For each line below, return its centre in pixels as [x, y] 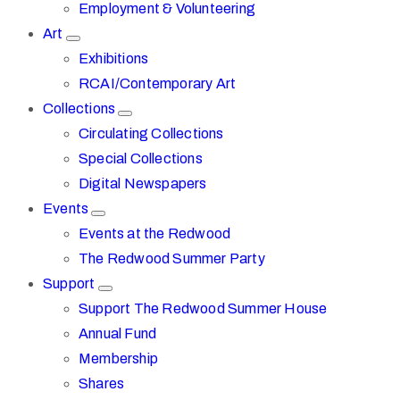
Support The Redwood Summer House [203, 308]
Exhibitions [114, 58]
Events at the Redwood [155, 233]
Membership [118, 358]
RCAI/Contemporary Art [158, 83]
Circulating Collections [151, 133]
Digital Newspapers [143, 183]
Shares [102, 383]
